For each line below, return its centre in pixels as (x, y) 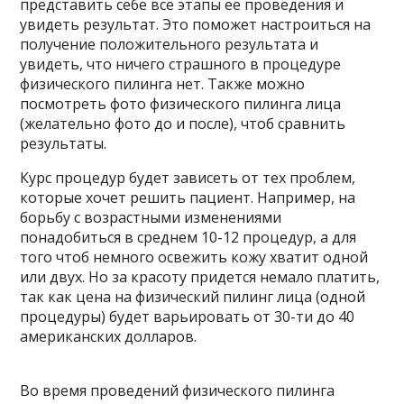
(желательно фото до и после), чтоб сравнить (183, 124)
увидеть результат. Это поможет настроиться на (196, 24)
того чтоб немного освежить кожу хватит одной (194, 257)
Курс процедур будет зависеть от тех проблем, (188, 178)
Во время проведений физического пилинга (178, 390)
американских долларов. (109, 336)
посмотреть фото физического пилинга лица (181, 104)
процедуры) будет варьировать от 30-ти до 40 (188, 317)
